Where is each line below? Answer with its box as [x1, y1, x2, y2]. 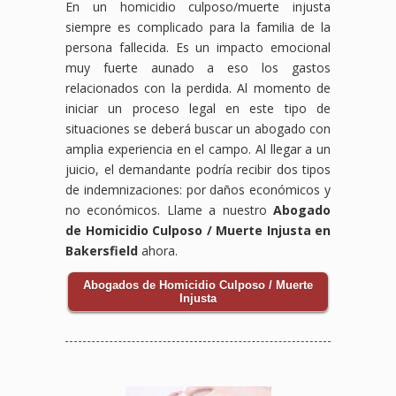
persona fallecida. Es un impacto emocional [65, 38, 331, 56]
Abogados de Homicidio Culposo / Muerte [83, 278, 313, 292]
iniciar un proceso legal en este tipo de [65, 99, 331, 117]
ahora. [138, 241, 178, 259]
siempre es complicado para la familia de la [65, 18, 331, 35]
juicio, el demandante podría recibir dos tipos [65, 160, 331, 178]
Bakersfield [65, 241, 138, 259]
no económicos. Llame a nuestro [65, 201, 273, 218]
